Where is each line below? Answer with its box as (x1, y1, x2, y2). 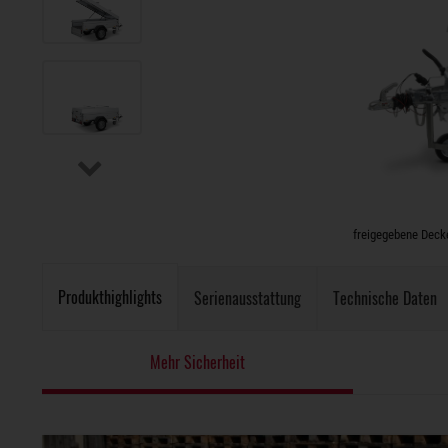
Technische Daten (333, 286, 437, 310)
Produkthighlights (58, 285, 162, 309)
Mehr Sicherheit (149, 350, 245, 374)
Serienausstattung (194, 286, 301, 310)
